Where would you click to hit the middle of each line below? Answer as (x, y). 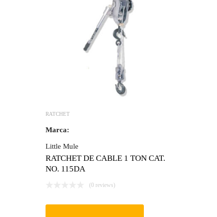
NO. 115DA (65, 169)
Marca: (57, 130)
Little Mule (62, 147)
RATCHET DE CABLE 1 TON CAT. (105, 158)
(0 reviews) (102, 185)
